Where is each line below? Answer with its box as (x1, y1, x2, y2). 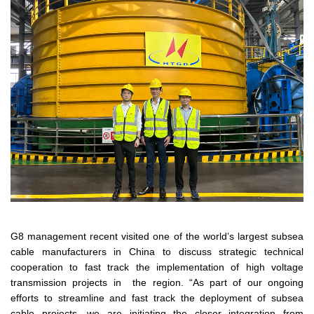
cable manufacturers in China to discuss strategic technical (11, 245, 303, 257)
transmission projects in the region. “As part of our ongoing (11, 276, 303, 288)
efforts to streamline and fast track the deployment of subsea (11, 292, 303, 303)
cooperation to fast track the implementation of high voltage (11, 261, 303, 273)
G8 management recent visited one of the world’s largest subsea (11, 230, 303, 242)
